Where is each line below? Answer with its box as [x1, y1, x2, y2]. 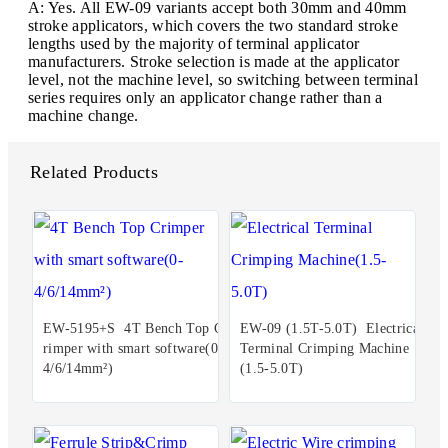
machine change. [28, 106, 139, 124]
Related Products [30, 161, 159, 182]
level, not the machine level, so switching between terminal [28, 70, 418, 88]
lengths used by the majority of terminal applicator [28, 34, 360, 52]
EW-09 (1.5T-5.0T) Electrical [240, 321, 424, 337]
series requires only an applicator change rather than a [28, 88, 383, 106]
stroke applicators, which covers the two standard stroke [28, 16, 398, 34]
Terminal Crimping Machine [240, 341, 410, 357]
